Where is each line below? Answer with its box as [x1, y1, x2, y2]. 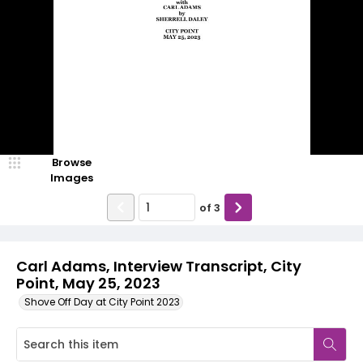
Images [49, 170, 93, 186]
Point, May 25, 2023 [16, 273, 160, 293]
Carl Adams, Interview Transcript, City [16, 256, 301, 276]
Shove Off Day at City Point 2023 [24, 295, 180, 309]
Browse [51, 155, 92, 170]
